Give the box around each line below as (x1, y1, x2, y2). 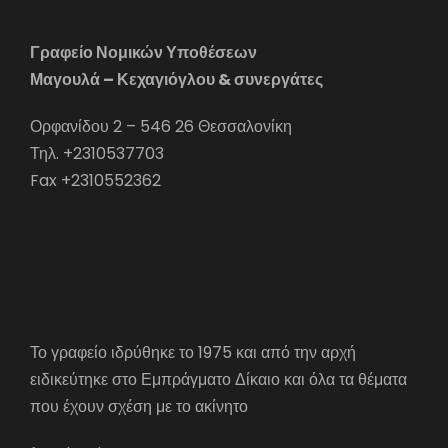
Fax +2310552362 (30, 169, 161, 192)
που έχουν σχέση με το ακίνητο (30, 395, 248, 418)
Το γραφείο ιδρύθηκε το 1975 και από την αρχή (30, 341, 356, 364)
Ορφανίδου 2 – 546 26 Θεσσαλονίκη (30, 115, 292, 138)
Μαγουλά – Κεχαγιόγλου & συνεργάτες (30, 68, 323, 91)
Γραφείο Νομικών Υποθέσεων (30, 41, 257, 64)
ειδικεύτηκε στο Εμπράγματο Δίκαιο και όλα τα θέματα (30, 368, 407, 391)
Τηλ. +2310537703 (30, 142, 164, 165)
